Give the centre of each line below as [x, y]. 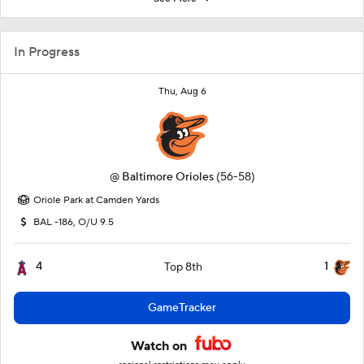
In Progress [47, 52]
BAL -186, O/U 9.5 [74, 222]
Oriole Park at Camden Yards [96, 200]
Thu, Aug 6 [182, 91]
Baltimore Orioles [167, 177]
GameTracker [182, 308]
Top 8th [183, 267]
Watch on [160, 346]
